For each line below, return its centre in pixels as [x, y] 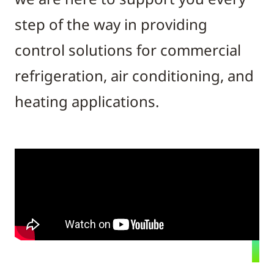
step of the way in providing [111, 24]
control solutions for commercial [128, 50]
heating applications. [87, 101]
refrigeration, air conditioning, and [134, 76]
